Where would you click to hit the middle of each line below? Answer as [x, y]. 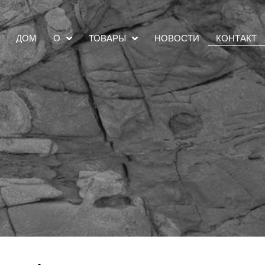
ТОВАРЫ [107, 38]
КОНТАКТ [236, 38]
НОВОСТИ [177, 38]
